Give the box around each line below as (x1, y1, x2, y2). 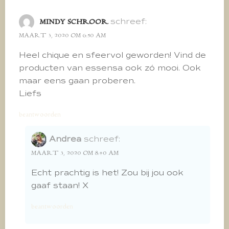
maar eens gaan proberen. (19, 75, 135, 86)
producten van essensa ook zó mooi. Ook (19, 62, 201, 73)
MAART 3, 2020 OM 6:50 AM (19, 31, 106, 39)
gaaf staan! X (31, 180, 88, 191)
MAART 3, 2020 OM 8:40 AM (31, 149, 119, 157)
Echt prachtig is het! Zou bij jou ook (31, 167, 184, 178)
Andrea (49, 133, 81, 144)
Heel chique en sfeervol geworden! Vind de (19, 50, 206, 60)
